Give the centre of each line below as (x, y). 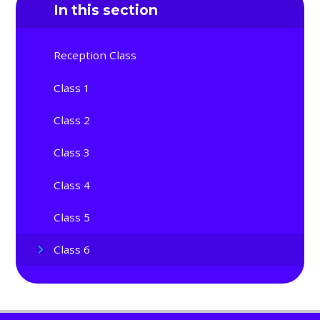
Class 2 (72, 120)
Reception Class (95, 55)
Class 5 (72, 217)
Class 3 (72, 152)
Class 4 (72, 185)
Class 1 (72, 87)
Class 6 (72, 250)
